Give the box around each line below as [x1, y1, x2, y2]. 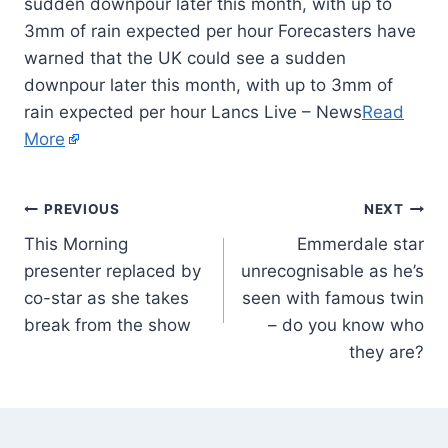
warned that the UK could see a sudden [24, 47, 346, 68]
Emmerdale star [297, 233, 424, 254]
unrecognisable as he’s [241, 260, 424, 281]
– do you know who [268, 314, 424, 335]
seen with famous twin [242, 287, 424, 308]
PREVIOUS [44, 201, 120, 218]
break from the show [24, 314, 191, 335]
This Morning [24, 233, 128, 254]
